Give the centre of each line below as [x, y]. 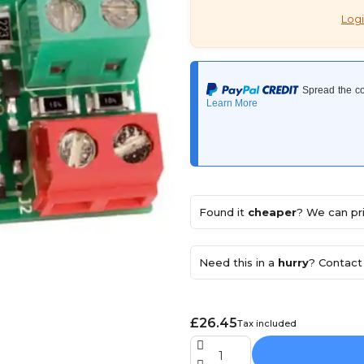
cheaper [272, 212]
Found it [223, 212]
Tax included [267, 323]
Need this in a [238, 262]
